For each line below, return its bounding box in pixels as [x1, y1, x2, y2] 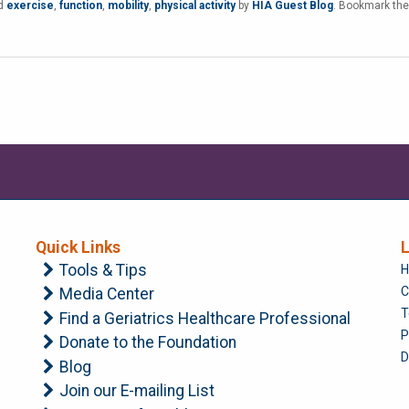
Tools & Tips [59, 260, 148, 279]
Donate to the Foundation [59, 333, 237, 352]
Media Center [59, 285, 155, 304]
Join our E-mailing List [59, 382, 215, 401]
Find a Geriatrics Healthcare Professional [59, 309, 351, 328]
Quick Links [35, 237, 121, 257]
